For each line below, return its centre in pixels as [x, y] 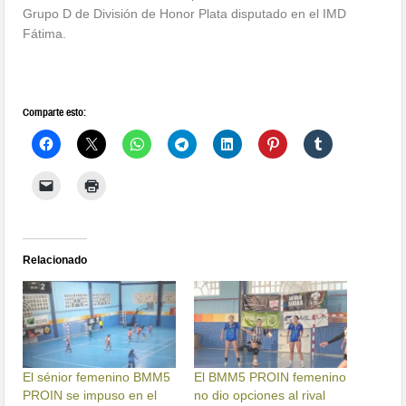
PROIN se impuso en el [90, 395]
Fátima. [45, 33]
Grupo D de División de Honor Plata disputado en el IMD [185, 13]
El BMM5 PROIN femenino [270, 377]
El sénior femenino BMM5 [97, 377]
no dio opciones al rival [260, 395]
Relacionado [55, 260]
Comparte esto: [55, 112]
